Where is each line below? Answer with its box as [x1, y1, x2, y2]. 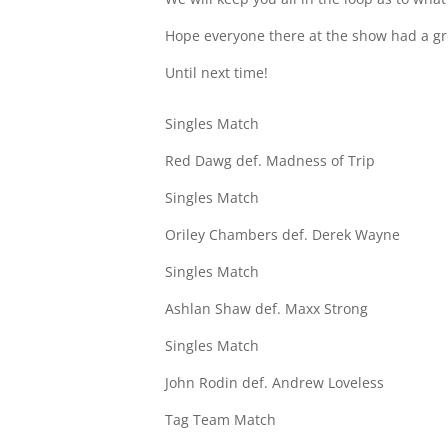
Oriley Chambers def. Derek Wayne [165, 225, 401, 245]
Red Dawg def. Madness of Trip [165, 151, 376, 171]
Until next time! [165, 63, 269, 83]
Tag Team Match [165, 410, 277, 430]
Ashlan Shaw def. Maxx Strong [165, 299, 369, 319]
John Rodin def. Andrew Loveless [165, 373, 385, 393]
